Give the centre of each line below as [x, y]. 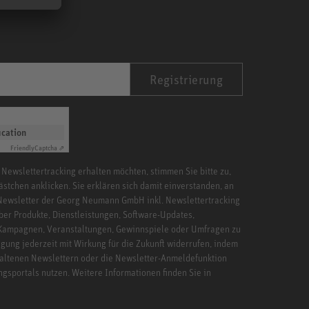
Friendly [22, 148]
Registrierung [186, 80]
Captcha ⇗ [49, 148]
